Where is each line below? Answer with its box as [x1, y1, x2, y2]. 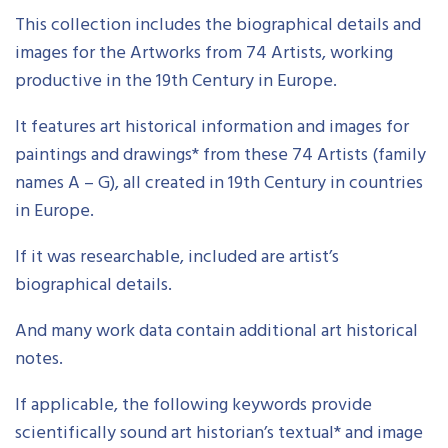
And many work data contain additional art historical [15, 318, 418, 344]
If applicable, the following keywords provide [15, 392, 372, 418]
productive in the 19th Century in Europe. [15, 68, 337, 94]
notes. [15, 346, 63, 372]
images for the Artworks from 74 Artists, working [15, 40, 393, 66]
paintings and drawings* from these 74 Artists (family [15, 142, 426, 168]
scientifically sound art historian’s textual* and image [15, 420, 423, 446]
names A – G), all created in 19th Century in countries [15, 170, 423, 196]
